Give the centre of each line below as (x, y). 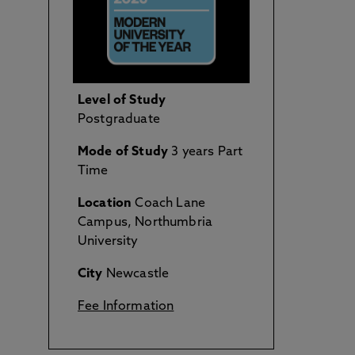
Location (105, 204)
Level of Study (122, 101)
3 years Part (206, 152)
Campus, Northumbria (145, 223)
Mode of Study (123, 152)
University (108, 242)
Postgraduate (119, 120)
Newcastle (136, 274)
